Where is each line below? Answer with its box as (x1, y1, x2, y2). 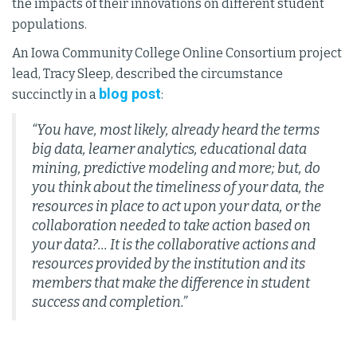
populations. (12, 17, 87, 32)
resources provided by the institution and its (32, 256, 305, 273)
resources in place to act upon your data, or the (32, 198, 321, 215)
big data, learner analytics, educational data (32, 141, 307, 158)
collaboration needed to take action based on (32, 218, 311, 234)
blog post (99, 85, 161, 102)
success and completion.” (32, 294, 187, 311)
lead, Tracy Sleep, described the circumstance (12, 66, 283, 81)
